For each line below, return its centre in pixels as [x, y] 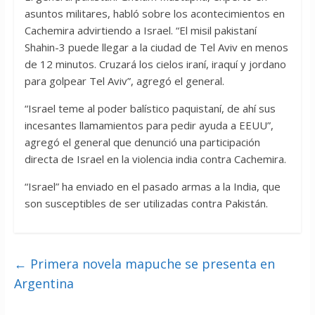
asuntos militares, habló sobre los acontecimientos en [154, 14]
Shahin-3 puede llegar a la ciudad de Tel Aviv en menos [156, 47]
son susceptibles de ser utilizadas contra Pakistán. [146, 204]
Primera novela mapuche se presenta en [150, 264]
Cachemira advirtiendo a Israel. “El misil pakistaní [140, 31]
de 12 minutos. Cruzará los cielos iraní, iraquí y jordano [155, 64]
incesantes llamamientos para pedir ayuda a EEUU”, [149, 126]
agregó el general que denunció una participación [142, 142]
